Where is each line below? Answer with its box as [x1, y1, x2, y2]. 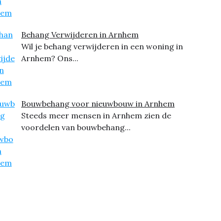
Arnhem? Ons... [21, 53, 78, 64]
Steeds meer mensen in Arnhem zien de [21, 110, 171, 121]
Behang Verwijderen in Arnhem [21, 30, 139, 40]
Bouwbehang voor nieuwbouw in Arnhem [21, 99, 175, 109]
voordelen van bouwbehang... [21, 122, 131, 133]
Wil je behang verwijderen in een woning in [21, 41, 183, 52]
